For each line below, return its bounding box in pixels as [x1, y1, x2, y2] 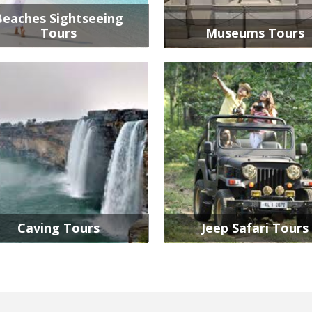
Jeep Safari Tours [201, 219, 309, 236]
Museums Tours [205, 24, 304, 41]
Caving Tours [17, 219, 100, 236]
